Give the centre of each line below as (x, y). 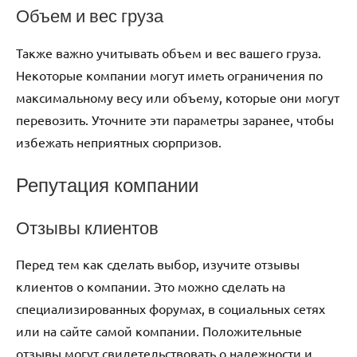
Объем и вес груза (90, 16)
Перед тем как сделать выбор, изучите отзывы (158, 264)
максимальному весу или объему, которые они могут (178, 97)
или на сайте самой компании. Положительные (159, 331)
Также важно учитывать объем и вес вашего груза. (169, 52)
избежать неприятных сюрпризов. (119, 141)
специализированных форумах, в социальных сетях (171, 309)
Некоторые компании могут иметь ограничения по (169, 75)
